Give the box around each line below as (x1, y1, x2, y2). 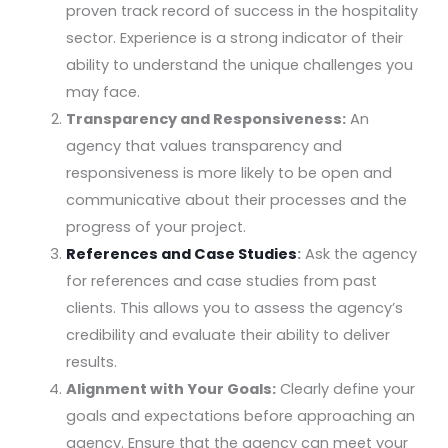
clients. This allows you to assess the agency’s (66, 297, 404, 318)
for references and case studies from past (66, 270, 378, 291)
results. (66, 351, 118, 372)
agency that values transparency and (66, 135, 343, 156)
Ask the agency (301, 243, 418, 264)
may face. (66, 81, 141, 102)
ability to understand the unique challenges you (66, 54, 414, 75)
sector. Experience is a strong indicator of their (66, 27, 404, 48)
